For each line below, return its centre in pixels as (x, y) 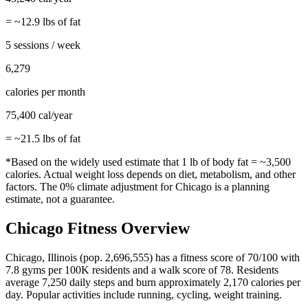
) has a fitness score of (198, 258)
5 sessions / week (43, 45)
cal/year (54, 115)
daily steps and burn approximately (145, 283)
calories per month (45, 92)
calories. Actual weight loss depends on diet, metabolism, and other (151, 175)
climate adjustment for (125, 187)
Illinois (62, 258)
